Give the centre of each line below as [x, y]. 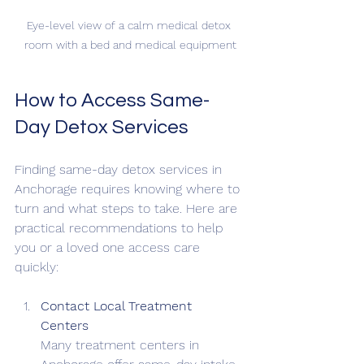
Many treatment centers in [122, 344]
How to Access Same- [112, 100]
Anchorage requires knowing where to [129, 188]
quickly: [37, 266]
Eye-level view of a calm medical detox [130, 25]
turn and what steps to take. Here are [128, 208]
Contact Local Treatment [118, 305]
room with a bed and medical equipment [130, 44]
